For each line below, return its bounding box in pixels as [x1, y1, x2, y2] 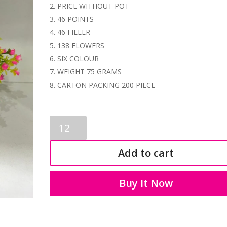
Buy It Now [119, 176, 173, 190]
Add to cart [118, 145, 174, 160]
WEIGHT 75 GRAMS [57, 66, 122, 77]
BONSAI [49, 127, 77, 137]
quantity [49, 150, 76, 161]
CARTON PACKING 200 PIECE [57, 80, 156, 90]
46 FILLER [57, 27, 91, 37]
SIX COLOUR [57, 53, 99, 63]
